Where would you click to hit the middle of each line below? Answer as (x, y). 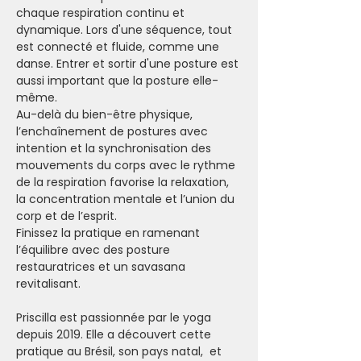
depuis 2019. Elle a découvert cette (115, 334)
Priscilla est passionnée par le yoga (115, 317)
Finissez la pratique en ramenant (110, 233)
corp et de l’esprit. (66, 216)
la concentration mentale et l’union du (127, 199)
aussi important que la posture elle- (117, 81)
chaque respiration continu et (102, 13)
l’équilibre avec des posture (95, 250)
